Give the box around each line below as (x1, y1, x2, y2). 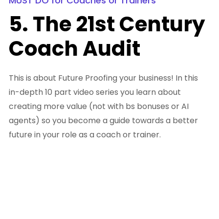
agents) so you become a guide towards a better (9, 115, 198, 127)
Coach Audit (9, 34, 140, 64)
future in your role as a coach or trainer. (9, 129, 161, 141)
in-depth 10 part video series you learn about (9, 87, 181, 98)
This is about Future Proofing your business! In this (9, 72, 198, 84)
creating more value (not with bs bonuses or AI (9, 101, 189, 112)
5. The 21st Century (9, 10, 205, 39)
